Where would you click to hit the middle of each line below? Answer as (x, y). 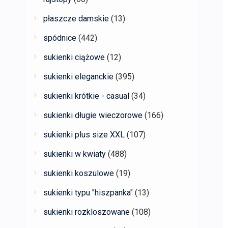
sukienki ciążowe (74, 57)
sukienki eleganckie (78, 77)
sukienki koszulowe (79, 173)
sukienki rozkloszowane (87, 212)
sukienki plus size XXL (84, 135)
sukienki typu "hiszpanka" (88, 193)
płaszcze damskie (76, 19)
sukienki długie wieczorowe (93, 115)
